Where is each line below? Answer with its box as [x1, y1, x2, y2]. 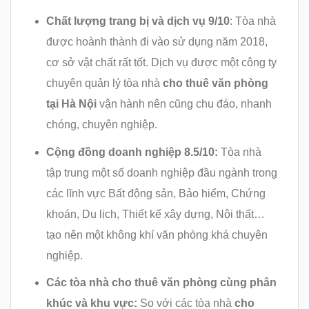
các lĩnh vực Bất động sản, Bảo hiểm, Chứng [46, 187, 266, 199]
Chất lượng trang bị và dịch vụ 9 [46, 15, 215, 28]
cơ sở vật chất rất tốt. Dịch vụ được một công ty [46, 57, 277, 69]
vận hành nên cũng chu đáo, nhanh [96, 98, 272, 110]
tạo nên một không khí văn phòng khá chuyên [46, 228, 268, 241]
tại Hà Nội [46, 98, 97, 110]
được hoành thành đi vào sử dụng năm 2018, [46, 36, 268, 48]
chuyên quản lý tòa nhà [46, 77, 163, 90]
